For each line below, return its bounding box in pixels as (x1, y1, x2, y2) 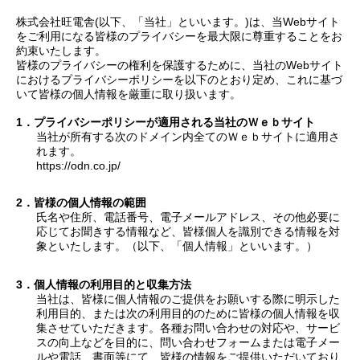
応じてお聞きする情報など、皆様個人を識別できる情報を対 (36, 224, 340, 238)
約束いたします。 (16, 44, 106, 57)
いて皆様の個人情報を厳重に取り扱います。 (16, 88, 241, 100)
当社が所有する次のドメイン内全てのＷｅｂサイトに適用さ (36, 129, 340, 143)
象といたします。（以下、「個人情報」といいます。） (36, 239, 317, 252)
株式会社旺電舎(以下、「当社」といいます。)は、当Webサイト (16, 15, 340, 28)
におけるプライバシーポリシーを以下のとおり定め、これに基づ (16, 73, 342, 86)
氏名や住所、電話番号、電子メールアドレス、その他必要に (36, 210, 340, 223)
